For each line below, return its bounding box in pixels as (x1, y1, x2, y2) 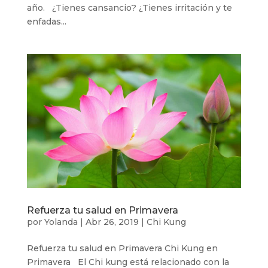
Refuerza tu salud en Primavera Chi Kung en (26, 242, 218, 254)
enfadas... (26, 16, 66, 27)
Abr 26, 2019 (85, 216, 139, 227)
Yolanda (44, 216, 78, 227)
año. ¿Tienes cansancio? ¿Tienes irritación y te (26, 2, 232, 13)
